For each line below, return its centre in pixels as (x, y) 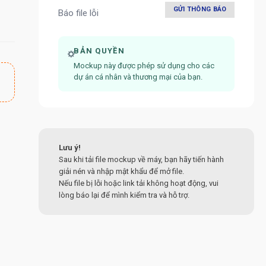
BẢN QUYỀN (99, 51)
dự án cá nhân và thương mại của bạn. (138, 77)
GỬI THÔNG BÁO (200, 9)
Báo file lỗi (78, 13)
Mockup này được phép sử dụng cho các (144, 66)
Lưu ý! (69, 148)
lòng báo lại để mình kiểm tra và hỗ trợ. (124, 195)
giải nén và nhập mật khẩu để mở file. (121, 172)
